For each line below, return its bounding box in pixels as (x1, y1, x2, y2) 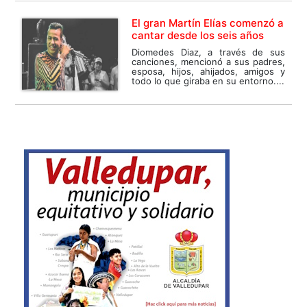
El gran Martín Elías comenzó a (132, 16, 284, 30)
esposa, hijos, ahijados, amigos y (132, 66, 285, 77)
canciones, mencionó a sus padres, (132, 56, 285, 68)
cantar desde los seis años (132, 29, 265, 42)
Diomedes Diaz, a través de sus (132, 47, 285, 58)
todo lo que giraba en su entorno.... (132, 75, 285, 87)
